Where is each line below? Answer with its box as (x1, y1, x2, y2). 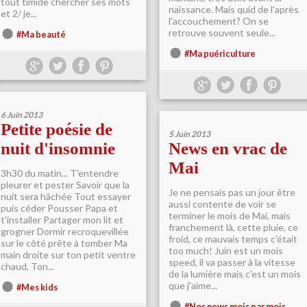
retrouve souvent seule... (169, 27, 275, 38)
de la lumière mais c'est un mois (169, 268, 301, 280)
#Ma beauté (16, 29, 66, 40)
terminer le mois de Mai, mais (169, 210, 291, 221)
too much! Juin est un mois (169, 245, 283, 256)
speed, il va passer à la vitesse (169, 256, 295, 268)
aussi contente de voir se (169, 198, 276, 210)
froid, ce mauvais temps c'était (169, 233, 297, 245)
